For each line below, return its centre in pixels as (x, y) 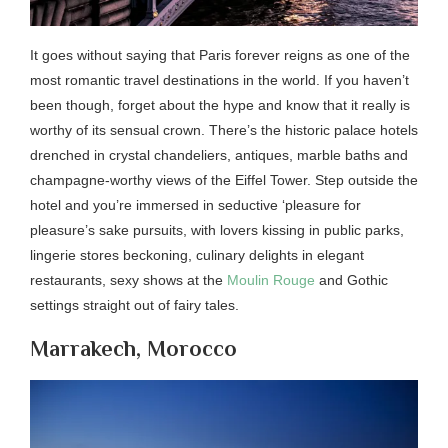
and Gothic (353, 280)
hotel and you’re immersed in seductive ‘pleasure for (195, 205)
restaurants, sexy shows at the (128, 280)
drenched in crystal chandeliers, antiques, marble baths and (219, 155)
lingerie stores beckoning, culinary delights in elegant (197, 255)
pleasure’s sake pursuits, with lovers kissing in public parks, (217, 230)
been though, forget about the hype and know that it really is (220, 105)
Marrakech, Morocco (133, 349)
